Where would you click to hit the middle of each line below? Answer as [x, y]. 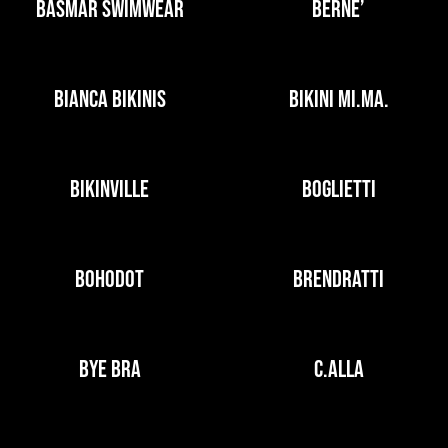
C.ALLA [338, 369]
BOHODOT [109, 279]
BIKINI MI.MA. [338, 99]
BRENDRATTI [338, 279]
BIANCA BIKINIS [109, 99]
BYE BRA [109, 369]
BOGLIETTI [338, 189]
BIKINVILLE [109, 189]
